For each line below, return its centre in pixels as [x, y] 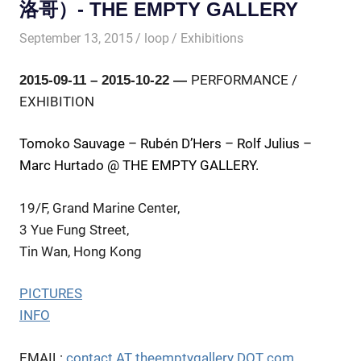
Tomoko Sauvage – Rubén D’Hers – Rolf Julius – [166, 144]
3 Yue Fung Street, [74, 229]
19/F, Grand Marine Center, [100, 207]
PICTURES [51, 294]
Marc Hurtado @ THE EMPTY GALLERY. [139, 166]
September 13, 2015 [76, 39]
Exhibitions [212, 39]
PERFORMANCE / [244, 79]
